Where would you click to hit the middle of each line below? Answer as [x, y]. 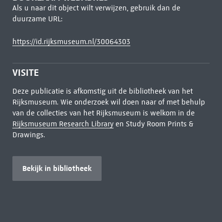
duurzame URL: [37, 19]
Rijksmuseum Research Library [63, 124]
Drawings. [28, 135]
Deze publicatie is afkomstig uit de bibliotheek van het [102, 91]
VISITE [25, 73]
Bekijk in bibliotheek [57, 168]
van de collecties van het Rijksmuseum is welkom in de [103, 113]
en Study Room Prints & [153, 124]
